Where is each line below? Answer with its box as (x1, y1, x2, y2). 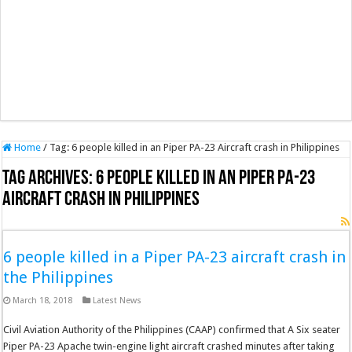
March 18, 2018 (13, 295, 73, 306)
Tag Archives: (2, 168, 97, 189)
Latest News (93, 295, 142, 306)
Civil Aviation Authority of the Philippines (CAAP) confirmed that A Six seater (3, 324, 341, 335)
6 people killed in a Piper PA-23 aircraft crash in (3, 247, 346, 266)
